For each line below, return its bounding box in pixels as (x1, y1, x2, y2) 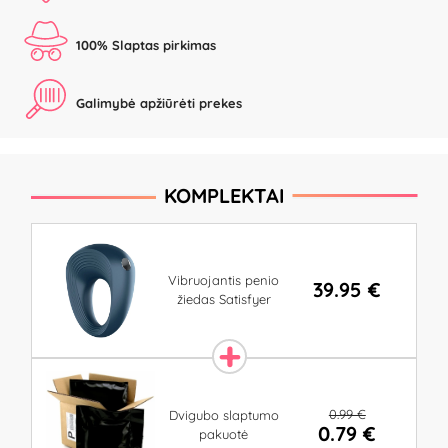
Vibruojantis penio (168, 272, 280, 289)
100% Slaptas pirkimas (76, 37, 216, 54)
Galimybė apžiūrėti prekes (76, 95, 242, 112)
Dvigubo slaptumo (168, 406, 279, 423)
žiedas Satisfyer (176, 291, 271, 308)
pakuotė (199, 425, 249, 442)
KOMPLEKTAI (163, 183, 285, 209)
